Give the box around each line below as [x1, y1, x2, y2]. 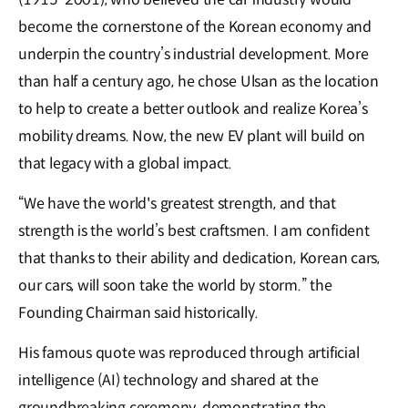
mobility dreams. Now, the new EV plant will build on [18, 127, 366, 147]
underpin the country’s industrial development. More [18, 45, 369, 65]
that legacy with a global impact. [18, 154, 233, 174]
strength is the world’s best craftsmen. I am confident [18, 221, 370, 241]
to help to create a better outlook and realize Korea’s [18, 99, 368, 119]
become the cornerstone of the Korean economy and [18, 17, 372, 37]
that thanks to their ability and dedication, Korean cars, [18, 249, 381, 269]
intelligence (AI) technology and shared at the [18, 371, 319, 391]
